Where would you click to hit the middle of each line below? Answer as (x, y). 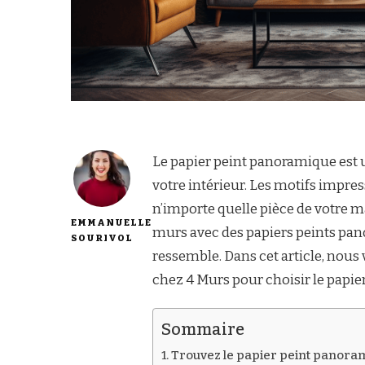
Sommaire (203, 330)
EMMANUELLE (111, 223)
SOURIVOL (102, 238)
